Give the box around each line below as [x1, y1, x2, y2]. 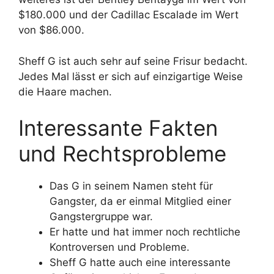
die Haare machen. [18, 85, 112, 98]
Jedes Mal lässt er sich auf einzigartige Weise [18, 70, 243, 83]
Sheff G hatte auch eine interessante [50, 256, 231, 269]
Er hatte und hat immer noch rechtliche [50, 226, 240, 239]
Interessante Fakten [18, 115, 218, 141]
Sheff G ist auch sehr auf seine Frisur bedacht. [18, 54, 248, 67]
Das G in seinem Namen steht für [50, 180, 213, 193]
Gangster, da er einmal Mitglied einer [50, 195, 231, 208]
